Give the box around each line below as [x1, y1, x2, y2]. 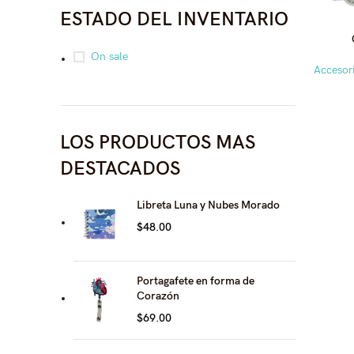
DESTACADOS [60, 157, 180, 180]
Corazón [137, 289, 179, 303]
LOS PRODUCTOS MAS [60, 131, 255, 154]
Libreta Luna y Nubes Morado [137, 198, 280, 212]
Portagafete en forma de [137, 274, 254, 288]
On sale [91, 50, 128, 63]
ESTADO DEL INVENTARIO [60, 8, 288, 31]
